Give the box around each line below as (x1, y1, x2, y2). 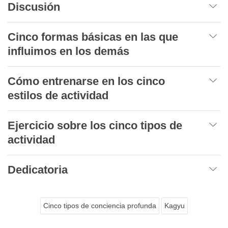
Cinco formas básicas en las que (8, 30, 178, 43)
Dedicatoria (8, 163, 68, 176)
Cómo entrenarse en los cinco (8, 74, 165, 88)
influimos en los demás (8, 44, 132, 58)
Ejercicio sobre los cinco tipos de (8, 119, 182, 132)
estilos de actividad (8, 89, 111, 102)
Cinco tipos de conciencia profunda (43, 201, 156, 210)
